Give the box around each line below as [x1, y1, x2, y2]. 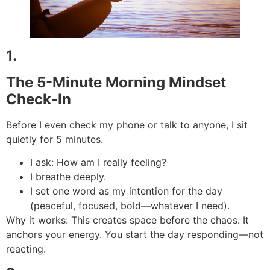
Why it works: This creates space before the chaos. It [6, 214, 249, 227]
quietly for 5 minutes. [6, 133, 103, 146]
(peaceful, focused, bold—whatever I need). [30, 199, 230, 212]
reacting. [6, 243, 46, 256]
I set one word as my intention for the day [30, 185, 222, 198]
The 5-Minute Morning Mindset [6, 74, 226, 92]
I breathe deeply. [30, 171, 106, 183]
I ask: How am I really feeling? [30, 156, 166, 169]
